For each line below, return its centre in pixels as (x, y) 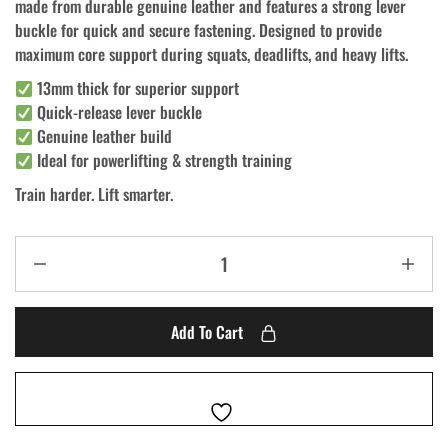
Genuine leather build (103, 136)
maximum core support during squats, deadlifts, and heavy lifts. (211, 54)
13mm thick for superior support (136, 88)
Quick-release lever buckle (118, 112)
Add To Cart (206, 332)
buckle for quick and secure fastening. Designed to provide (198, 30)
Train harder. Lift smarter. (94, 194)
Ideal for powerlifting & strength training (163, 160)
